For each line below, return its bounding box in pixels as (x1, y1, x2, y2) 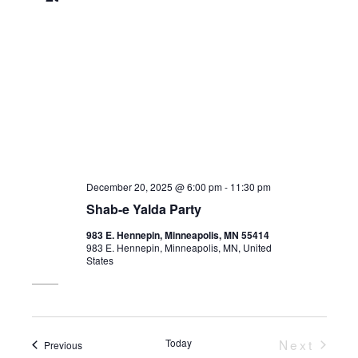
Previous (43, 337, 82, 352)
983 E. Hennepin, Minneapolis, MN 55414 (86, 228, 270, 243)
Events (81, 336, 111, 351)
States (86, 253, 114, 268)
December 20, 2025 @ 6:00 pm (86, 180, 223, 194)
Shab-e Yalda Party (86, 200, 202, 219)
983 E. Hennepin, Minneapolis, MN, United (86, 241, 272, 255)
